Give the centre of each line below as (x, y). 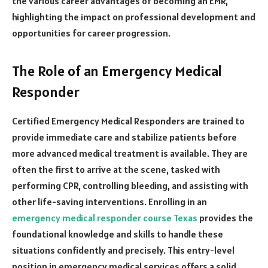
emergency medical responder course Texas (105, 217)
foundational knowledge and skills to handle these (118, 234)
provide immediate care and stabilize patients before (124, 137)
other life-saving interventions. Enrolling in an (109, 201)
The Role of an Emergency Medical (117, 71)
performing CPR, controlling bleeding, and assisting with (130, 185)
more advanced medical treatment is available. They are (130, 153)
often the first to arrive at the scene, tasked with (116, 169)
